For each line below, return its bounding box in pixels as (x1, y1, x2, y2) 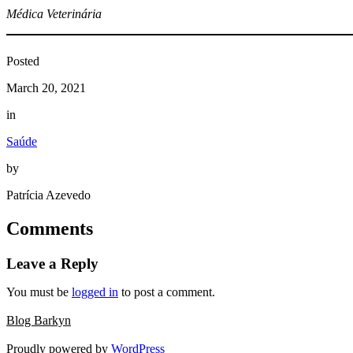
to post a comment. (118, 285, 215, 299)
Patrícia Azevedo (6, 188, 91, 203)
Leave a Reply (6, 255, 98, 273)
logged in (72, 285, 118, 299)
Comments (6, 218, 93, 240)
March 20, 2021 (6, 81, 86, 95)
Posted (6, 54, 39, 69)
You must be (6, 285, 72, 299)
